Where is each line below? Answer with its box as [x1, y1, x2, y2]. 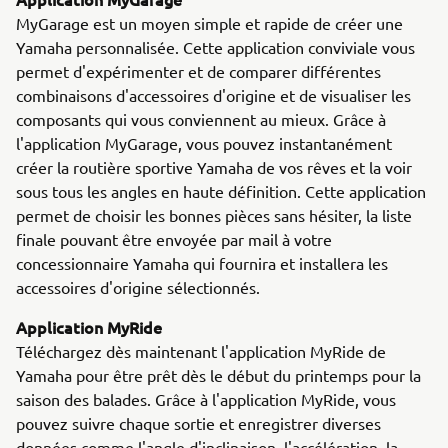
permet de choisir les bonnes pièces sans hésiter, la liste [16, 205, 412, 225]
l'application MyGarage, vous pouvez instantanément [16, 133, 392, 153]
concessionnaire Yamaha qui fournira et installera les [16, 253, 388, 273]
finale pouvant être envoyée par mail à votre [16, 229, 332, 249]
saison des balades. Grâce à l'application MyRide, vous [16, 389, 396, 409]
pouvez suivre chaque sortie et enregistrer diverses [16, 413, 381, 433]
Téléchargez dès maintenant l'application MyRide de [16, 341, 386, 361]
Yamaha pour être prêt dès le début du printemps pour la [16, 365, 421, 385]
